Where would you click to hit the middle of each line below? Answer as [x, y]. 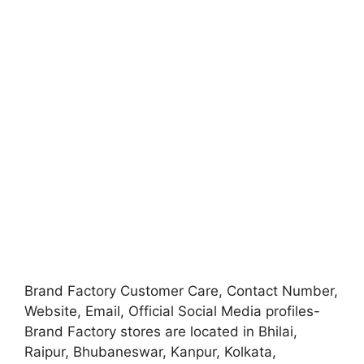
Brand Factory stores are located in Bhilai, [161, 331]
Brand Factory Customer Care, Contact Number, [181, 291]
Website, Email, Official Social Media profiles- [172, 311]
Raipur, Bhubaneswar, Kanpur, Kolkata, [150, 352]
